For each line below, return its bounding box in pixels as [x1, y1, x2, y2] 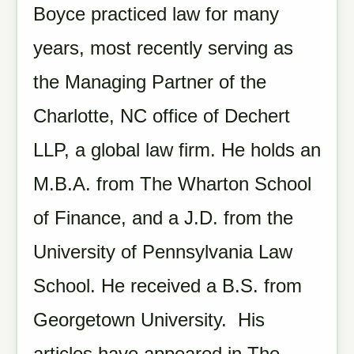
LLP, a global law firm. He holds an [33, 139, 321, 160]
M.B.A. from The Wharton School [33, 173, 311, 194]
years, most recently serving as [33, 37, 293, 58]
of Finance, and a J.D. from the [33, 207, 293, 228]
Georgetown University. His [33, 309, 265, 330]
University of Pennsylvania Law [33, 241, 292, 262]
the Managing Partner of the [33, 71, 266, 92]
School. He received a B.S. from [33, 275, 302, 296]
